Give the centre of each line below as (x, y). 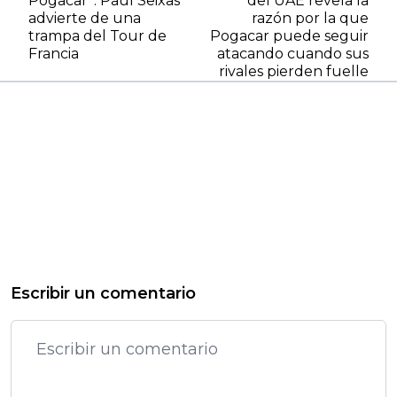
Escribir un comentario (103, 293)
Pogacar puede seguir (289, 35)
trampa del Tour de (97, 35)
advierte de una (85, 18)
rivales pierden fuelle (294, 71)
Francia (54, 53)
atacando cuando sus (293, 53)
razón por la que (310, 18)
